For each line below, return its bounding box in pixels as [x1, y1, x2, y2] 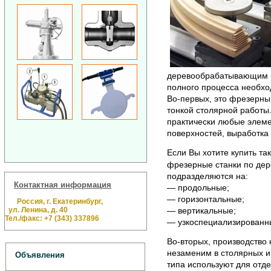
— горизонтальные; [166, 194, 244, 204]
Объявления [15, 250, 65, 260]
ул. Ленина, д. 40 [5, 205, 68, 214]
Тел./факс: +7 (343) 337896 [5, 214, 99, 223]
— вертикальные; [166, 206, 236, 216]
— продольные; [166, 183, 229, 193]
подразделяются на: [166, 171, 248, 181]
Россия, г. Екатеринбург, [13, 197, 103, 206]
